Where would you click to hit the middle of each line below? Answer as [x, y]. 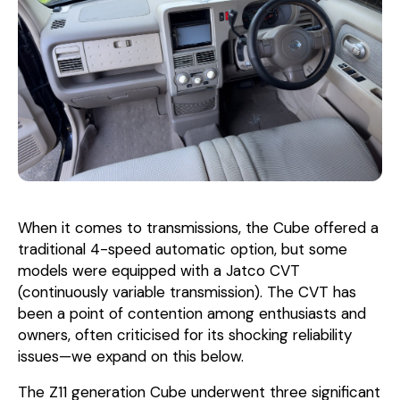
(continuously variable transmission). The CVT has [187, 292]
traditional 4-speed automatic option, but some [183, 249]
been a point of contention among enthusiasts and [192, 313]
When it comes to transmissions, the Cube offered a [198, 227]
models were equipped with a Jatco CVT [159, 270]
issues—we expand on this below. [131, 356]
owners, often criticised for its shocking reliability [185, 334]
